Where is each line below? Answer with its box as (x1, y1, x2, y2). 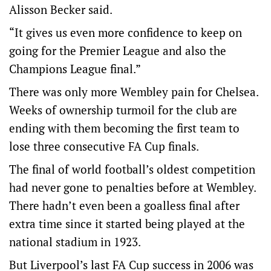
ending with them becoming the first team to (9, 120, 240, 136)
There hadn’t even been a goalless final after (9, 198, 240, 214)
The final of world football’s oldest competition (9, 162, 255, 177)
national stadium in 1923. (9, 234, 141, 250)
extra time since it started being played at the (9, 216, 245, 232)
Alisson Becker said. (9, 2, 115, 18)
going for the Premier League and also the (9, 43, 226, 59)
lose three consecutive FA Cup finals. (9, 139, 199, 154)
